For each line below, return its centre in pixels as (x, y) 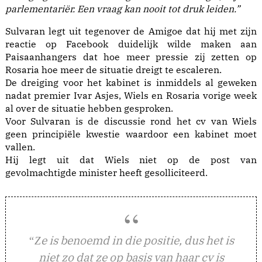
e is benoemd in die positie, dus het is (137, 240)
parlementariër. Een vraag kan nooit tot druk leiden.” (123, 9)
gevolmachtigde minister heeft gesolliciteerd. (106, 173)
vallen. (20, 147)
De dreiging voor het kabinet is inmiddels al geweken (131, 83)
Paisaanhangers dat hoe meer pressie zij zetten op (131, 57)
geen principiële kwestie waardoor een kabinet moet (131, 134)
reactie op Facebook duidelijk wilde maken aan (131, 44)
